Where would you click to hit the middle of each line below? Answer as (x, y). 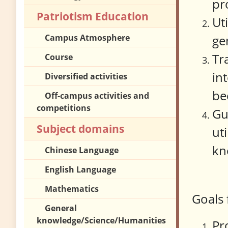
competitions (64, 108)
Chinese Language (82, 150)
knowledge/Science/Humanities (101, 221)
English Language (80, 170)
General (61, 208)
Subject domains (80, 129)
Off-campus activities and (97, 96)
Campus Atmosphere (87, 38)
